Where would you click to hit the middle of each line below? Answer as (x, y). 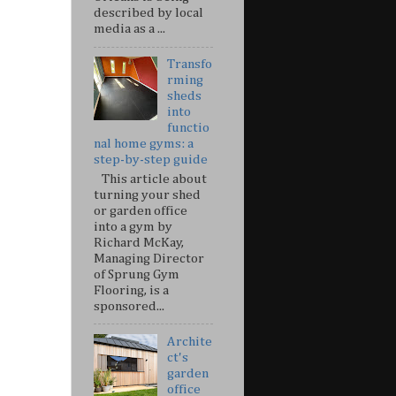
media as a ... (129, 29)
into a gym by (133, 226)
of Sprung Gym (137, 274)
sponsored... (129, 306)
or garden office (141, 210)
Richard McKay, (139, 242)
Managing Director (149, 258)
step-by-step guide (151, 160)
